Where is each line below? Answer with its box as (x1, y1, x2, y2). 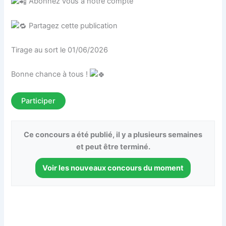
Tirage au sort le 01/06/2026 (11, 45, 108, 55)
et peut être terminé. (76, 142, 150, 151)
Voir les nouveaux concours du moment (42, 163, 184, 173)
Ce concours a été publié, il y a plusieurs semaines (24, 130, 202, 139)
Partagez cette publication (27, 21, 118, 30)
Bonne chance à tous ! (11, 69, 90, 79)
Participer (21, 96, 56, 105)
